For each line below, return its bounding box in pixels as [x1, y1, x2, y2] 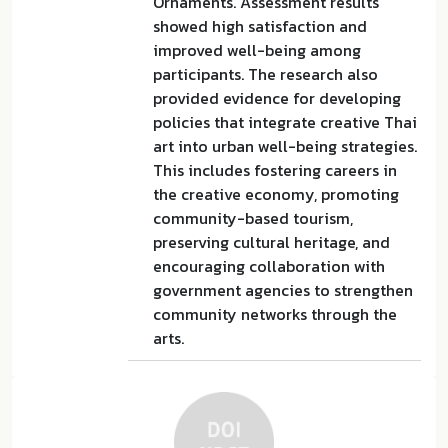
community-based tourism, [153, 206, 353, 230]
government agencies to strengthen [153, 278, 413, 302]
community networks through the [153, 302, 397, 326]
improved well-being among [153, 38, 361, 62]
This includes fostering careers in [153, 158, 397, 182]
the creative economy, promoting [153, 182, 399, 206]
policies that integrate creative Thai [153, 110, 417, 134]
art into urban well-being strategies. [153, 134, 417, 158]
